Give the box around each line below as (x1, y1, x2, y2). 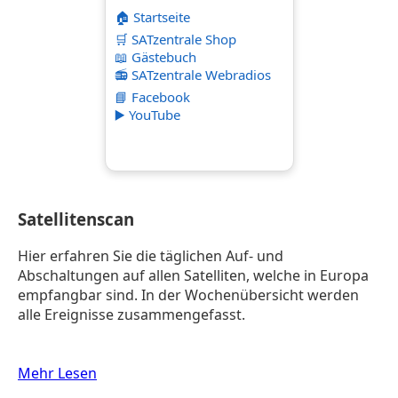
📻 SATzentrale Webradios (114, 66, 271, 84)
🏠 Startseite (114, 8, 190, 26)
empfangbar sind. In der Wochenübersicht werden (18, 285, 359, 306)
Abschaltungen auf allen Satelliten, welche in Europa (18, 266, 369, 286)
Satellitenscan (18, 207, 134, 230)
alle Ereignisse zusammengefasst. (18, 305, 245, 325)
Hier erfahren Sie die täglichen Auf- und (18, 246, 283, 267)
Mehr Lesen (18, 363, 97, 384)
